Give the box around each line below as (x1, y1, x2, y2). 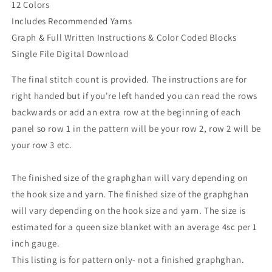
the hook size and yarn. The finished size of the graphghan (12, 188, 249, 200)
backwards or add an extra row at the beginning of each (12, 106, 241, 118)
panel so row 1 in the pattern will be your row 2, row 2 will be (12, 123, 261, 135)
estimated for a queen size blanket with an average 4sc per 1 (12, 221, 258, 233)
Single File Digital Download (12, 48, 129, 60)
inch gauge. (12, 237, 60, 250)
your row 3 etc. (12, 139, 72, 151)
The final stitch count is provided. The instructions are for (12, 73, 248, 86)
